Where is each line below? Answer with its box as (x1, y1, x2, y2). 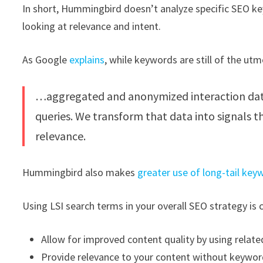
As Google (22, 53, 70, 67)
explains (69, 53, 105, 67)
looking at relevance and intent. (22, 19, 161, 33)
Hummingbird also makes (22, 166, 138, 180)
